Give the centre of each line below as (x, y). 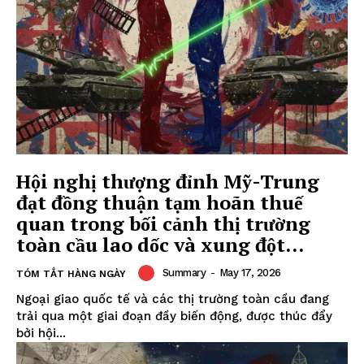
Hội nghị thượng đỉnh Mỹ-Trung (168, 182)
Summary (184, 273)
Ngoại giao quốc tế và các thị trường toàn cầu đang (173, 299)
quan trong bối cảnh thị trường (163, 224)
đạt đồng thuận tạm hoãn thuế (160, 203)
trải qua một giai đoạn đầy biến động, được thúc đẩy (174, 316)
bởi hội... (41, 334)
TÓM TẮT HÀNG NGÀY (71, 274)
